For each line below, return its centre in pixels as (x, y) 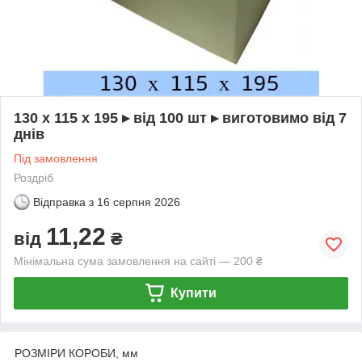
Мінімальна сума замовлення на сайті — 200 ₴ (138, 261)
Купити (193, 293)
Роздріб (34, 177)
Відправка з (63, 202)
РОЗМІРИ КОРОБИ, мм (76, 353)
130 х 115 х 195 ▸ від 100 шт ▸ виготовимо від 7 (180, 118)
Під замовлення (56, 158)
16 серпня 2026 (139, 202)
